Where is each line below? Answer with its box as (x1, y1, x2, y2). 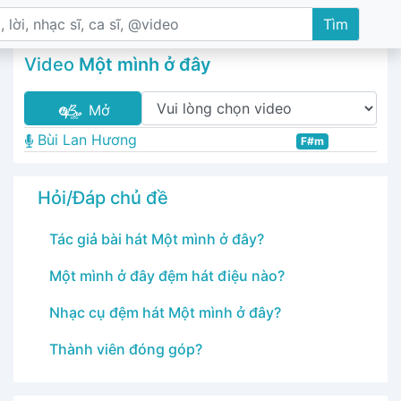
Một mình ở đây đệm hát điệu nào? (49, 267, 285, 285)
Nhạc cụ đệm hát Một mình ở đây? (49, 303, 281, 321)
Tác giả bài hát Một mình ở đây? (49, 230, 264, 248)
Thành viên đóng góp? (49, 340, 202, 358)
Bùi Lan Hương (33, 131, 137, 149)
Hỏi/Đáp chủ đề (38, 187, 168, 209)
